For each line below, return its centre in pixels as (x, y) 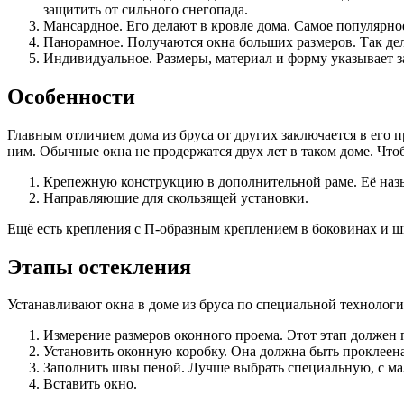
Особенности (71, 96)
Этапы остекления (99, 266)
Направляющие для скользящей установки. (176, 197)
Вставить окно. (90, 384)
